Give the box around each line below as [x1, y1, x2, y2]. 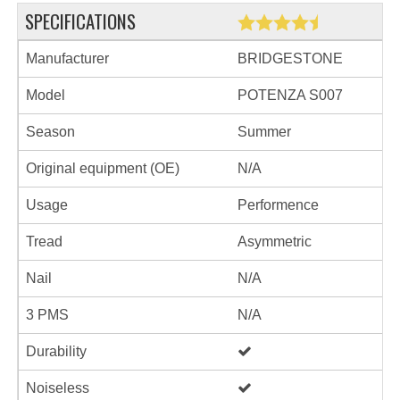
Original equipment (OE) [26, 161, 179, 176]
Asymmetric [237, 234, 312, 249]
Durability [26, 344, 87, 359]
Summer [237, 124, 291, 139]
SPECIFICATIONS [25, 7, 136, 35]
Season [26, 124, 75, 139]
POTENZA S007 [237, 87, 343, 103]
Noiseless [26, 380, 89, 396]
